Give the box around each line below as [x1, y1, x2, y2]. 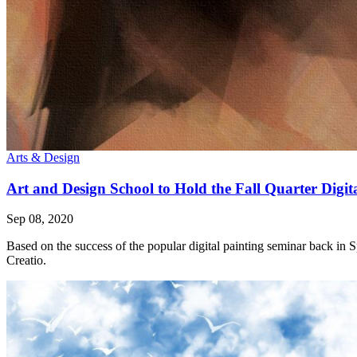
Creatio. [6, 253, 46, 268]
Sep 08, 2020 [6, 212, 73, 226]
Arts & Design [6, 151, 80, 164]
